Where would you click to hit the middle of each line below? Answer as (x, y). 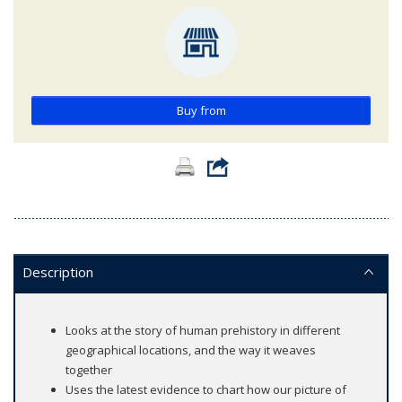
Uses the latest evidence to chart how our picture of (206, 389)
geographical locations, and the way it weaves (191, 350)
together (89, 369)
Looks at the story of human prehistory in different (203, 330)
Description (58, 271)
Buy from (201, 110)
